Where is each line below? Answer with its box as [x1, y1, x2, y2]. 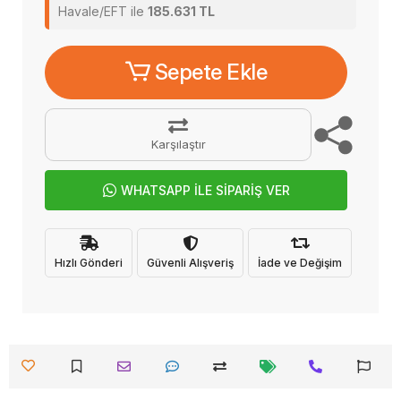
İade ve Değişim [258, 255, 342, 269]
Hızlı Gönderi [55, 255, 123, 269]
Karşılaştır [150, 137, 206, 151]
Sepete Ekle [154, 59, 268, 85]
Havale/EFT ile [58, 4, 148, 19]
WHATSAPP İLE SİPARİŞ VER [120, 183, 290, 198]
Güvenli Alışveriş [147, 255, 234, 269]
